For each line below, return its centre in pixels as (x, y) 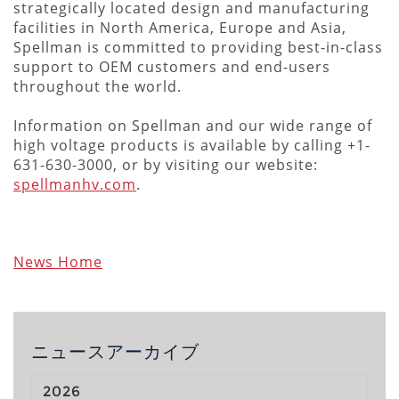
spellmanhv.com (75, 184)
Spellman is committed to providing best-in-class (198, 47)
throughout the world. (98, 86)
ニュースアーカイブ (115, 351)
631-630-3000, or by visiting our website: (166, 164)
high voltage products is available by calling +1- (192, 145)
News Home (58, 261)
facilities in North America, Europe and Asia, (180, 27)
